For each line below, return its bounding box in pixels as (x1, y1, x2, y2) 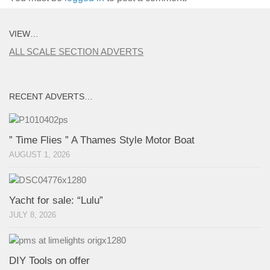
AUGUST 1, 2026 (9, 150, 70, 160)
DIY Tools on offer (9, 255, 90, 267)
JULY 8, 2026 (9, 210, 56, 220)
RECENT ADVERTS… (9, 92, 93, 102)
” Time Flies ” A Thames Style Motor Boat (9, 134, 195, 146)
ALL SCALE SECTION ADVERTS (9, 46, 143, 57)
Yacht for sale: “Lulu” (9, 195, 103, 207)
